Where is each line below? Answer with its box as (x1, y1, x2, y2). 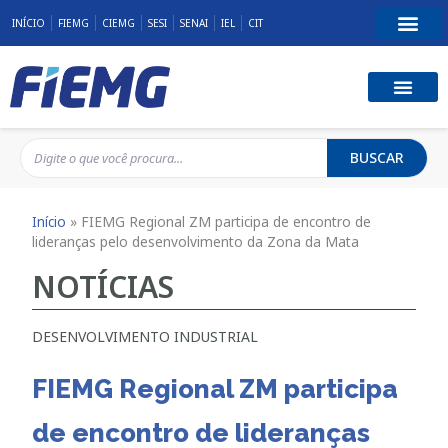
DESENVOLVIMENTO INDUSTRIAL (32, 326, 259, 346)
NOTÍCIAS (32, 265, 175, 307)
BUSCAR (350, 148, 404, 168)
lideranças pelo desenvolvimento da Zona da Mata (32, 231, 360, 251)
